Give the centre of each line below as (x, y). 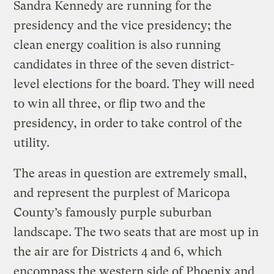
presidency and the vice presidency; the (123, 25)
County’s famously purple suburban (113, 212)
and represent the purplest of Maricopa (122, 193)
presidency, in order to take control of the (128, 123)
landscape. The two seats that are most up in (136, 232)
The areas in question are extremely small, (131, 173)
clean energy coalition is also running (117, 45)
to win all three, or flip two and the (110, 103)
